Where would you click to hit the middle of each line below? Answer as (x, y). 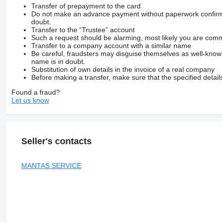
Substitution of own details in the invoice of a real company (123, 69)
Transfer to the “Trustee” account (83, 29)
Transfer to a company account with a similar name (111, 45)
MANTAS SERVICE (51, 166)
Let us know (30, 100)
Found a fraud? (35, 92)
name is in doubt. (58, 61)
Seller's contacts (56, 141)
